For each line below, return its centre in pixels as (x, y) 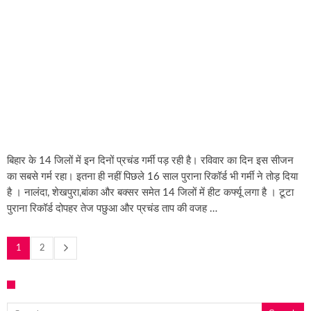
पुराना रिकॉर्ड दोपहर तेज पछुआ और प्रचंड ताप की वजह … (112, 208)
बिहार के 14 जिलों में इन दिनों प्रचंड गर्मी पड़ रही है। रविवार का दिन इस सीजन (150, 160)
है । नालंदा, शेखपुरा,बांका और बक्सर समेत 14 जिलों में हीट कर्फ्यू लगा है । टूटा (150, 192)
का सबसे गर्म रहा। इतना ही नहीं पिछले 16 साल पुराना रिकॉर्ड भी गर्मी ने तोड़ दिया (152, 176)
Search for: (13, 302)
